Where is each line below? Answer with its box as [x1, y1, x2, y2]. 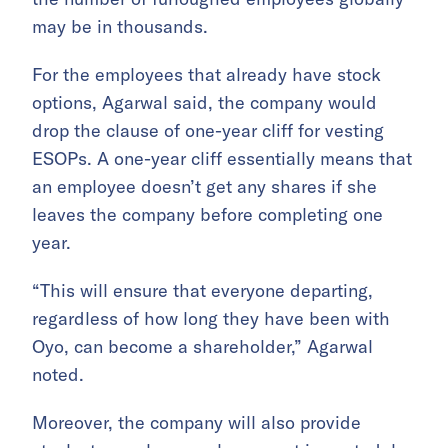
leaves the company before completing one [32, 203, 383, 226]
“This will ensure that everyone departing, [32, 279, 373, 302]
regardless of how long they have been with [32, 307, 390, 330]
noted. [32, 363, 84, 386]
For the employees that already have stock [32, 63, 381, 86]
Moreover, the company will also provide [32, 411, 361, 434]
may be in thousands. [32, 15, 208, 38]
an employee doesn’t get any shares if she [32, 175, 377, 198]
